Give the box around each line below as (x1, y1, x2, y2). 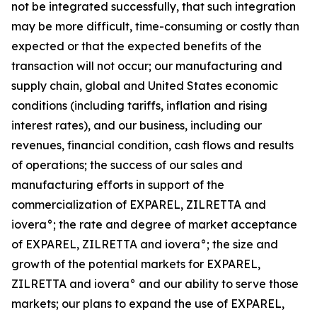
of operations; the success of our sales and (11, 158, 243, 172)
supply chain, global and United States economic (11, 79, 278, 93)
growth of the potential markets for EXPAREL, (11, 257, 260, 271)
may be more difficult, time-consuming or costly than (11, 19, 299, 33)
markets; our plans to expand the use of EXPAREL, (11, 296, 284, 311)
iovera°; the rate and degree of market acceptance (11, 217, 297, 231)
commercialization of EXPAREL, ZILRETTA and (11, 197, 266, 212)
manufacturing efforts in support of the (11, 178, 224, 192)
